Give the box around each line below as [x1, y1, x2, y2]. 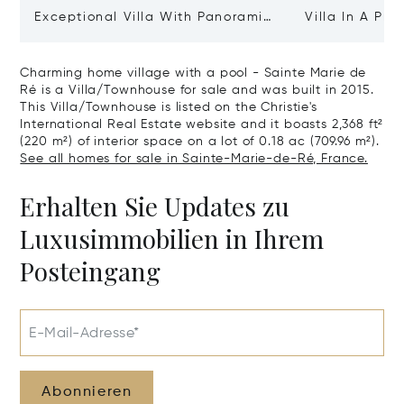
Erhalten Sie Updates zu [20, 188, 290, 223]
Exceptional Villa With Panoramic [34, 10, 272, 23]
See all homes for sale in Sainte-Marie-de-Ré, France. [20, 151, 368, 165]
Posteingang [20, 253, 161, 288]
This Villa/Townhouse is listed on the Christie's [20, 100, 317, 114]
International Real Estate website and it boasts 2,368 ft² [20, 117, 384, 131]
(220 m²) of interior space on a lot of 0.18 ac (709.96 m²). [20, 134, 380, 148]
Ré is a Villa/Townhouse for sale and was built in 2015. [20, 83, 374, 96]
